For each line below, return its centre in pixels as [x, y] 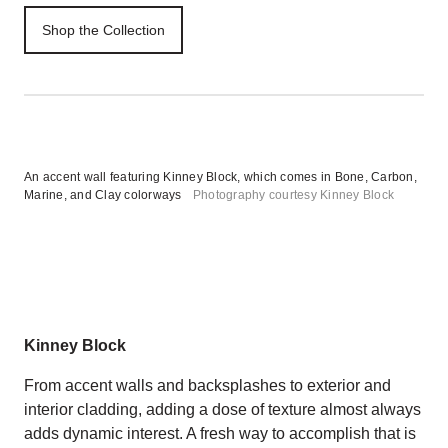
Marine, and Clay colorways [103, 195]
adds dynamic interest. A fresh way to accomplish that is [220, 433]
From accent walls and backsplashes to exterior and [207, 385]
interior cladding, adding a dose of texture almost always [222, 409]
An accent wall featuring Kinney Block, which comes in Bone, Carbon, [220, 177]
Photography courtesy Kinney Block [293, 195]
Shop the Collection [103, 30]
